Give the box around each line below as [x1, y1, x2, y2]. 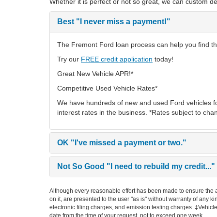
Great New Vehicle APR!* [57, 70, 133, 77]
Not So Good [57, 162, 105, 170]
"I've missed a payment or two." [69, 139, 186, 147]
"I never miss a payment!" [74, 17, 170, 26]
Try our [57, 55, 81, 63]
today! [153, 55, 173, 63]
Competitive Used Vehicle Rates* [57, 84, 157, 92]
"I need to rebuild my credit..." [105, 162, 215, 170]
